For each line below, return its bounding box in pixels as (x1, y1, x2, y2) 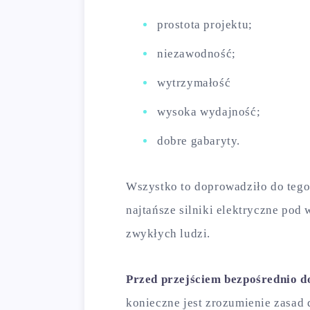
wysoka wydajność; (157, 104, 261, 118)
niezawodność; (157, 46, 236, 60)
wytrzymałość (157, 75, 231, 89)
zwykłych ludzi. (126, 226, 210, 240)
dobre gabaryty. (157, 134, 240, 147)
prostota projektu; (157, 17, 253, 31)
